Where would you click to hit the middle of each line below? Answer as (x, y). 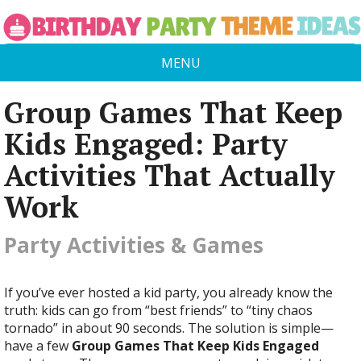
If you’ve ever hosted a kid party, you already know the (168, 293)
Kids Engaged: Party (146, 144)
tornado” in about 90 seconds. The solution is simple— (169, 328)
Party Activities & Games (134, 245)
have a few (38, 346)
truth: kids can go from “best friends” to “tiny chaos (158, 310)
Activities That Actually (170, 175)
